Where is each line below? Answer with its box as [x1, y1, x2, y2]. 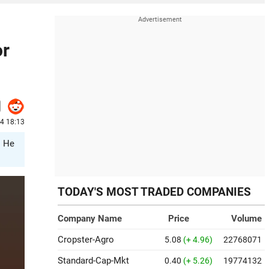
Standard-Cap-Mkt [58, 255, 129, 266]
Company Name [58, 213, 122, 224]
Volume [231, 213, 262, 224]
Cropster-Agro [58, 234, 114, 245]
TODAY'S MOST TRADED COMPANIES [58, 186, 251, 199]
